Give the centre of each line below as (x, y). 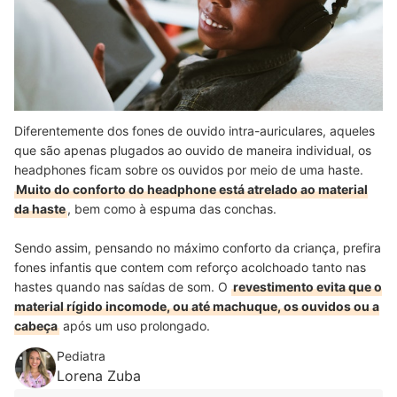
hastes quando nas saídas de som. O (123, 286)
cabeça (36, 325)
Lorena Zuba (99, 375)
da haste (40, 208)
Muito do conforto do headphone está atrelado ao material (192, 189)
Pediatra (81, 355)
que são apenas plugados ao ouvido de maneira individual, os (193, 150)
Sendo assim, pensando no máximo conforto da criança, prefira (198, 247)
